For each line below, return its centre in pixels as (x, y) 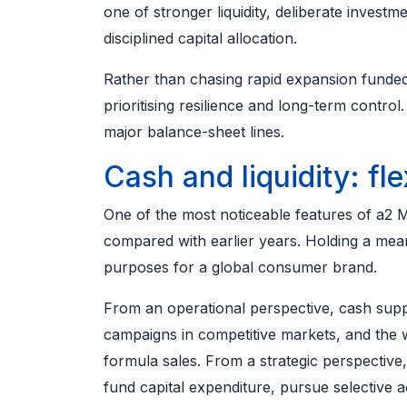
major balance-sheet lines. (194, 132)
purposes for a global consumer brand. (240, 268)
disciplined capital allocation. (200, 39)
